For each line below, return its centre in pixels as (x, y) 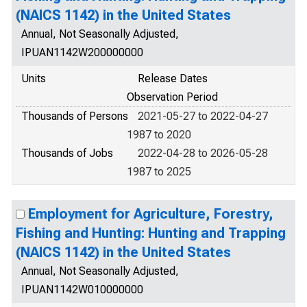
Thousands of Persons (75, 116)
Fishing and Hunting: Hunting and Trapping (151, 233)
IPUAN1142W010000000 (82, 290)
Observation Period (172, 97)
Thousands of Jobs (67, 153)
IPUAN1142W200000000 (82, 52)
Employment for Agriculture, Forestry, (151, 214)
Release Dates (173, 78)
